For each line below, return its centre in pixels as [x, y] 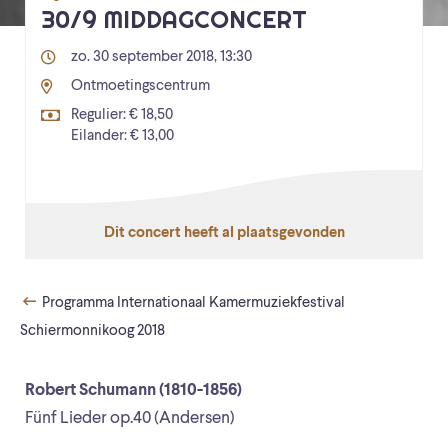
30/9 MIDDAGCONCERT [174, 20]
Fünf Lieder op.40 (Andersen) [130, 419]
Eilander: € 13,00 [122, 137]
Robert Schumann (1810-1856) [133, 391]
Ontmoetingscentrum [140, 87]
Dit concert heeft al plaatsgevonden [224, 234]
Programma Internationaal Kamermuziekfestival [191, 304]
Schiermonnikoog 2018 [92, 332]
